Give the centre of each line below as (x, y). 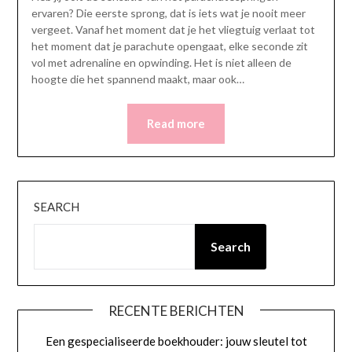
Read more (176, 124)
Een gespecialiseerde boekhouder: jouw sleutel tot (177, 341)
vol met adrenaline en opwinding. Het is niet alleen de (161, 63)
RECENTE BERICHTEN (176, 311)
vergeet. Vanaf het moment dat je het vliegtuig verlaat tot (173, 30)
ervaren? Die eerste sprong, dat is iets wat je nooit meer (168, 13)
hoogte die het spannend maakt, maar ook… (137, 79)
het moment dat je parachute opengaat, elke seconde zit (169, 46)
